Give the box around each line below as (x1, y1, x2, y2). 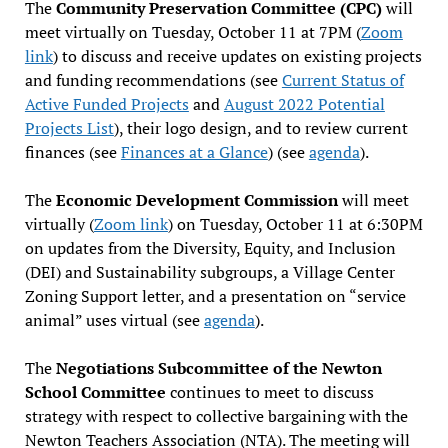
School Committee (24, 380, 166, 403)
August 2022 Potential (223, 92, 385, 115)
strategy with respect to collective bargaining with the (24, 404, 408, 427)
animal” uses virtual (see (24, 308, 204, 331)
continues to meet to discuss (165, 380, 374, 403)
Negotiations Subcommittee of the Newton (55, 356, 382, 379)
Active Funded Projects (24, 92, 189, 115)
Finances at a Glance (120, 140, 268, 163)
